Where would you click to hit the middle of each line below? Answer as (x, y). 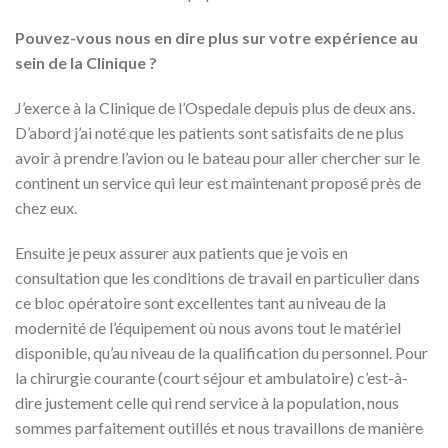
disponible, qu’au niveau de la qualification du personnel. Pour (221, 352)
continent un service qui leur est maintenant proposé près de (218, 182)
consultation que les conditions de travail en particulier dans (217, 277)
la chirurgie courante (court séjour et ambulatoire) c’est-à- (211, 377)
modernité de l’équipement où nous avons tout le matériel (208, 327)
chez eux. (46, 207)
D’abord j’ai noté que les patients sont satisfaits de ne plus (209, 132)
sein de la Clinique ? (86, 62)
